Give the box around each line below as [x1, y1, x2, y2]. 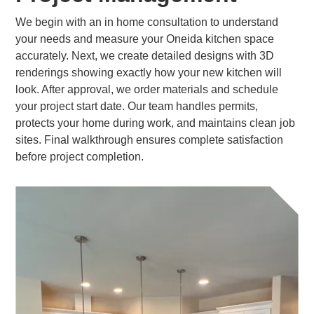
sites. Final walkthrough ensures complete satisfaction [15, 134, 284, 146]
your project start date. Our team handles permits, [15, 100, 259, 112]
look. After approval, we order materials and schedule [15, 83, 279, 95]
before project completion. [15, 151, 144, 163]
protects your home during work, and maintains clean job [15, 117, 296, 129]
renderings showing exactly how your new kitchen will [15, 67, 282, 78]
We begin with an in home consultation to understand [15, 16, 279, 28]
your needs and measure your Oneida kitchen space [15, 33, 275, 45]
